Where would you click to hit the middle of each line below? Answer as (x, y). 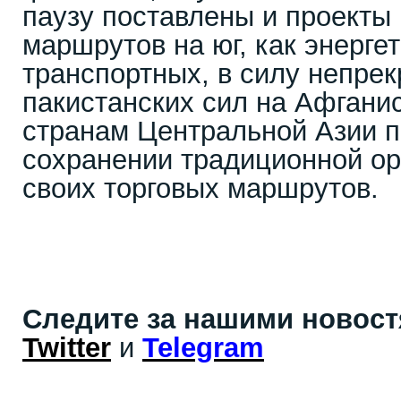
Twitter (67, 348)
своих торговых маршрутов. (200, 188)
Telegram (203, 348)
